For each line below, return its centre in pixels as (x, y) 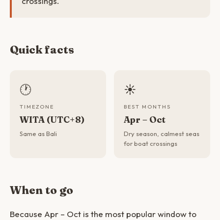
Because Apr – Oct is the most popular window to (103, 214)
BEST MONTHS (147, 107)
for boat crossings (151, 143)
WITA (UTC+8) (52, 120)
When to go (41, 190)
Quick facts (42, 50)
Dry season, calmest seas (162, 134)
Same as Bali (38, 134)
